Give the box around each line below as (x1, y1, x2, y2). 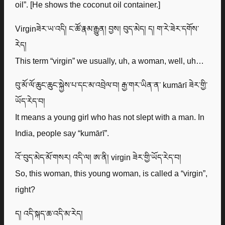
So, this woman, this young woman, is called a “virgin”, (15, 168, 208, 178)
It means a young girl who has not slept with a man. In (15, 112, 205, 122)
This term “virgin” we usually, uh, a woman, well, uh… (15, 56, 204, 65)
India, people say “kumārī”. (15, 128, 109, 138)
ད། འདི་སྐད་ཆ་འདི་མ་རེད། (15, 208, 83, 218)
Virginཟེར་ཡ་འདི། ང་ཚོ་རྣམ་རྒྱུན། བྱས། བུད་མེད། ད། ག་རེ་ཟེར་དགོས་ (15, 24, 199, 33)
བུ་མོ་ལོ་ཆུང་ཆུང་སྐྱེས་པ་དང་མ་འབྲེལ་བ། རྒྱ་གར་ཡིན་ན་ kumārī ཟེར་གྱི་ (15, 80, 208, 89)
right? (15, 184, 36, 194)
